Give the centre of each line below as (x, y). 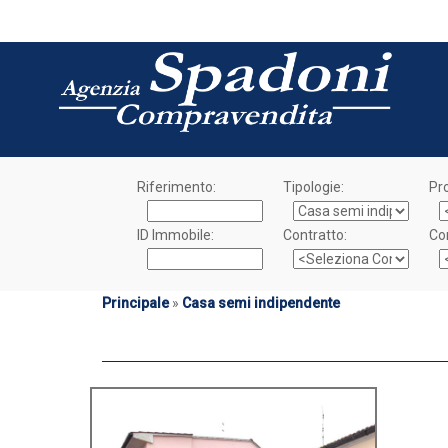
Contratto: (314, 235)
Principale (135, 303)
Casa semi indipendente (261, 303)
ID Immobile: (175, 235)
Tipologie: (313, 187)
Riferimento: (176, 187)
